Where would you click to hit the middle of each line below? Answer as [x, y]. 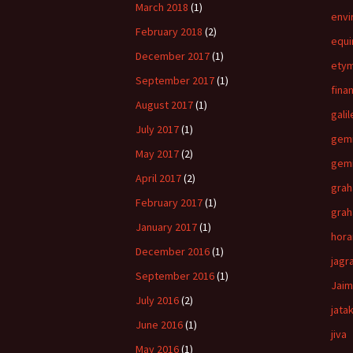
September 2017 [175, 80]
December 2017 [173, 56]
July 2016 [157, 300]
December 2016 [173, 251]
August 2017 [164, 105]
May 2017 [157, 154]
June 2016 [159, 325]
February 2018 [169, 32]
